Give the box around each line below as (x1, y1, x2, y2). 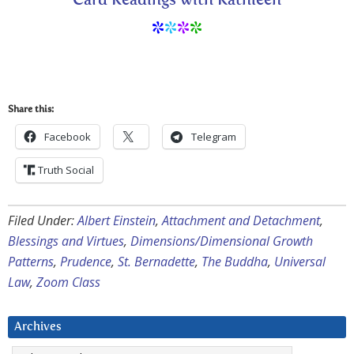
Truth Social (38, 162, 94, 177)
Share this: (8, 104, 54, 115)
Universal (274, 252, 326, 270)
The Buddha (201, 252, 268, 270)
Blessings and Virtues (8, 232, 124, 250)
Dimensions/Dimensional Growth (130, 232, 313, 250)
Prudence (60, 252, 111, 270)
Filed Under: (8, 211, 77, 229)
